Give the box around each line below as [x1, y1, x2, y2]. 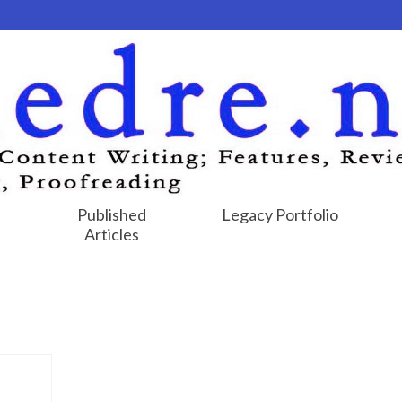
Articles [83, 223, 139, 244]
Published [76, 204, 146, 224]
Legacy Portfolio [222, 204, 339, 224]
